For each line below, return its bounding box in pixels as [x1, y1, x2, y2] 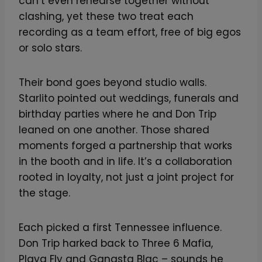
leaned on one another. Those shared [19, 122, 209, 137]
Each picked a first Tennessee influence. [19, 220, 222, 235]
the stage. [19, 185, 70, 200]
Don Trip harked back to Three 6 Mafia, [19, 236, 213, 250]
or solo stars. [19, 40, 82, 55]
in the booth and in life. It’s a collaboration [19, 154, 232, 168]
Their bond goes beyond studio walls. [19, 75, 206, 89]
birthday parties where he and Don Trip [19, 106, 216, 121]
